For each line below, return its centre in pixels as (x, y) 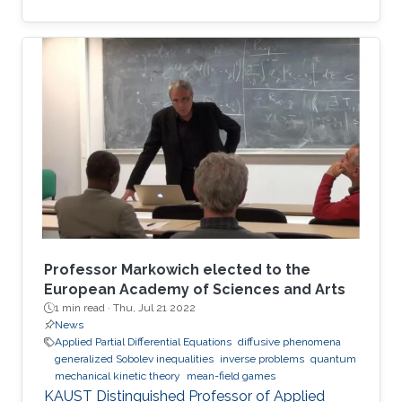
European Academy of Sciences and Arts (195, 290)
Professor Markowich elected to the (177, 270)
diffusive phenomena (289, 342)
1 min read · (84, 308)
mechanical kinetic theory (118, 376)
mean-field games (231, 376)
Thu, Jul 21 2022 (154, 308)
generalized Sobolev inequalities (134, 359)
